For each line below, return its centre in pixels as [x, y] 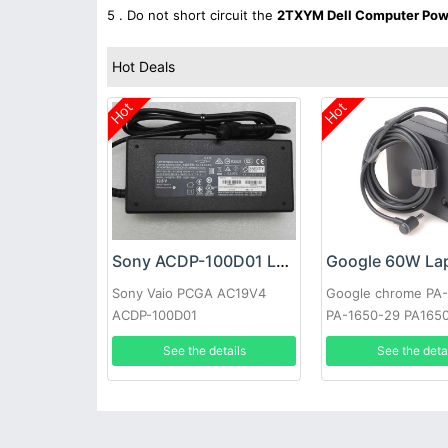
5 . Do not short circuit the [192, 15]
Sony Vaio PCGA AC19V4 [189, 293]
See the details [204, 351]
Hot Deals [143, 66]
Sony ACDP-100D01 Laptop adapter [282, 261]
